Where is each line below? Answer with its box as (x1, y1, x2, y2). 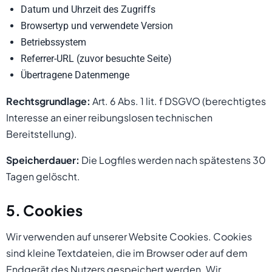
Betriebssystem (21, 36, 86, 48)
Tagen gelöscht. (6, 170, 80, 183)
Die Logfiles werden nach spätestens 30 (80, 154, 266, 166)
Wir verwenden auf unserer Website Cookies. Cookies (6, 230, 252, 243)
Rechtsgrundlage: (6, 95, 90, 107)
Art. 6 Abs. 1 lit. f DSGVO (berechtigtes (90, 95, 266, 107)
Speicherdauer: (6, 154, 80, 166)
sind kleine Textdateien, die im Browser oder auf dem (6, 246, 248, 259)
